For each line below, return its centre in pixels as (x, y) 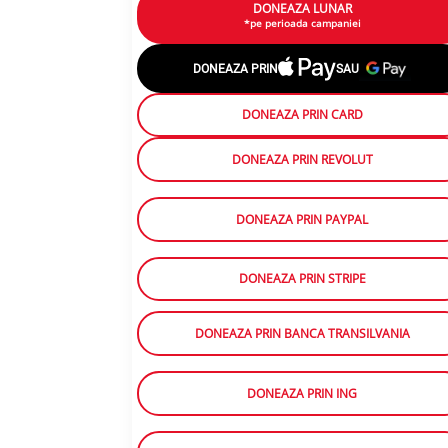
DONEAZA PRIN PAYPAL (302, 220)
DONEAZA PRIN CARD (302, 115)
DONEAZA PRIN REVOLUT (302, 160)
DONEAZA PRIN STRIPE (302, 279)
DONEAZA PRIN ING (302, 394)
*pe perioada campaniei (302, 23)
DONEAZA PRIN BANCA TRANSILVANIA (302, 334)
